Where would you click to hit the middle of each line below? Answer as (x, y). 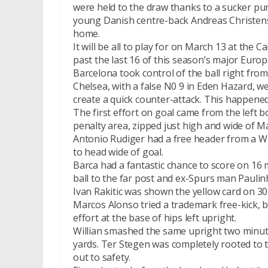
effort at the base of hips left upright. (155, 218)
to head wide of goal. (118, 152)
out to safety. (102, 257)
